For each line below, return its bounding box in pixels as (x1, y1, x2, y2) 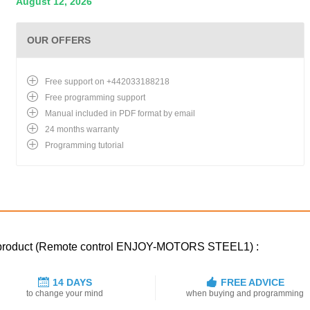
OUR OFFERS (27, 35, 91, 46)
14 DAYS (52, 277, 92, 289)
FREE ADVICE (220, 277, 284, 289)
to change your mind (26, 289, 104, 299)
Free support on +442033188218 (45, 77, 170, 86)
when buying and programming (186, 289, 304, 299)
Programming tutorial (45, 140, 124, 150)
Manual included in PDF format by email (45, 109, 195, 118)
